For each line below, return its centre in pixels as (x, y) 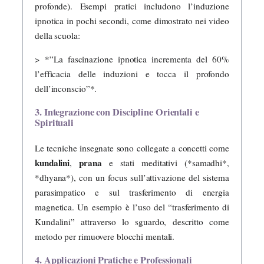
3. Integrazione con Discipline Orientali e (117, 112)
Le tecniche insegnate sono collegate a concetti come (132, 148)
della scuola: (57, 35)
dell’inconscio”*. (66, 89)
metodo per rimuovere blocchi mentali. (105, 236)
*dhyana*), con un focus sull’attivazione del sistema (132, 177)
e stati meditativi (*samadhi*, (165, 162)
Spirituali (55, 123)
